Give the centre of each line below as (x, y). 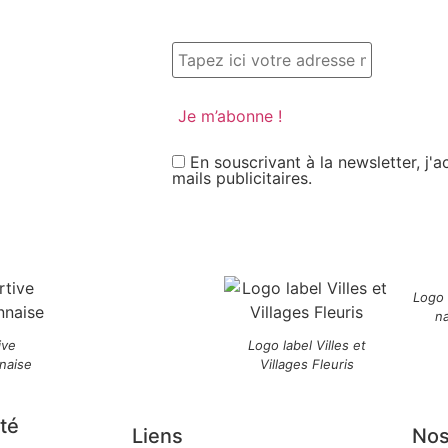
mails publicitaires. (242, 177)
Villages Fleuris (306, 363)
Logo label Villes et (306, 344)
